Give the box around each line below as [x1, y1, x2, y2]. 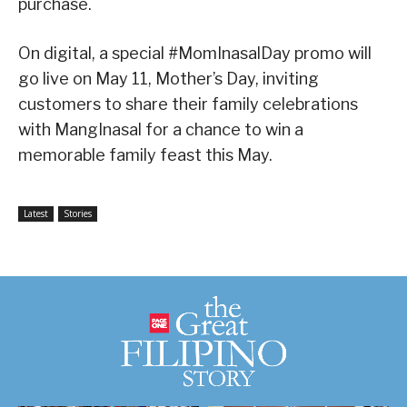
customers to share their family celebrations [18, 94, 358, 114]
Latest [24, 207, 48, 221]
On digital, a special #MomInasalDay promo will [18, 44, 372, 64]
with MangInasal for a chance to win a [18, 120, 303, 140]
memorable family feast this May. [18, 145, 273, 165]
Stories [64, 207, 92, 221]
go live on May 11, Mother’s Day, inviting [18, 69, 319, 89]
